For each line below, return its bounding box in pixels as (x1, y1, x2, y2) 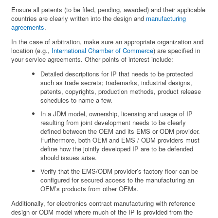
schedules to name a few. (40, 95, 113, 105)
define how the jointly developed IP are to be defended (40, 144, 194, 154)
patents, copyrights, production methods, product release (40, 87, 201, 96)
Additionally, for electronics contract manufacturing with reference (11, 199, 196, 208)
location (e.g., (11, 46, 52, 55)
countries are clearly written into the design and (11, 14, 146, 23)
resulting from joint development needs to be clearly (40, 118, 186, 127)
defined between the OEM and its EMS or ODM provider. (40, 127, 200, 136)
